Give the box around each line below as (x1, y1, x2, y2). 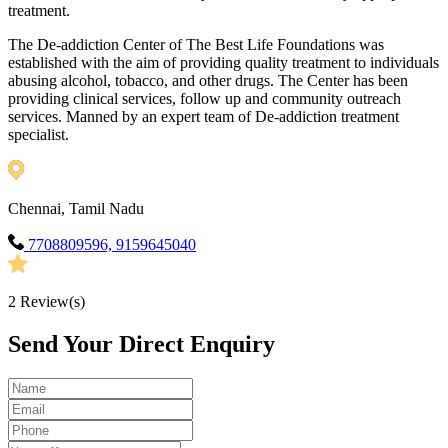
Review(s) (16, 293, 85, 311)
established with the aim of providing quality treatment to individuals (8, 54, 439, 72)
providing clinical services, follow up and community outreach (8, 90, 401, 108)
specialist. (8, 126, 69, 144)
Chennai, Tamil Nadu (8, 200, 144, 218)
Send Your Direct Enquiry (8, 331, 275, 358)
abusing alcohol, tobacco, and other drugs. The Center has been (8, 72, 408, 90)
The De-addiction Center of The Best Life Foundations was (8, 36, 384, 54)
